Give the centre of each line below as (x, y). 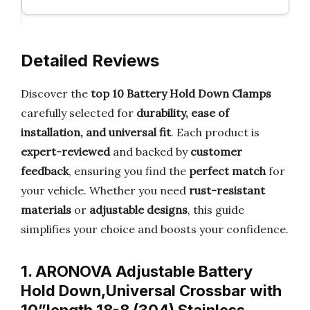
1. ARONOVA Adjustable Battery (137, 271)
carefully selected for (79, 113)
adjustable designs (138, 210)
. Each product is (215, 132)
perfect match (227, 171)
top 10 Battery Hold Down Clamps (181, 93)
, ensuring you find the (129, 171)
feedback (45, 171)
